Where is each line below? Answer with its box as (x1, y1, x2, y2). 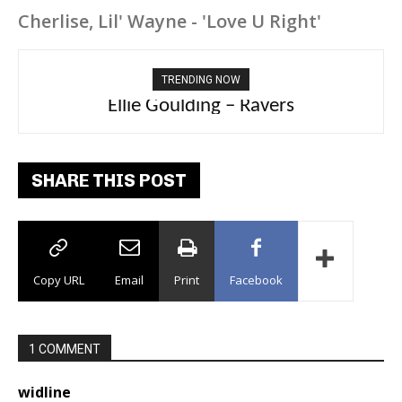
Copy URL (33, 272, 84, 288)
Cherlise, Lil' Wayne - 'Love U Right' (18, 9, 321, 33)
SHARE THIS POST (31, 170, 187, 191)
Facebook (230, 272, 283, 288)
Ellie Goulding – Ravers (108, 96, 294, 117)
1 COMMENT (29, 342, 100, 356)
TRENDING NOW (162, 74, 240, 86)
